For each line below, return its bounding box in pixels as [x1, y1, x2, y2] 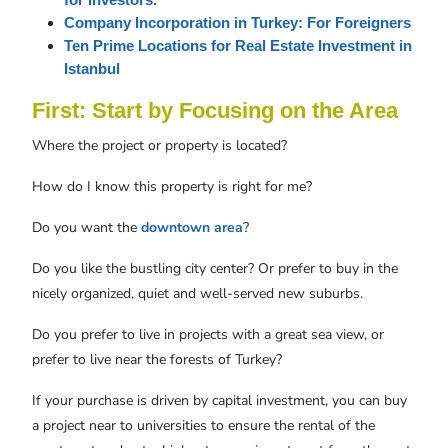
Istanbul [64, 61, 120, 77]
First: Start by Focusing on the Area [32, 98, 398, 123]
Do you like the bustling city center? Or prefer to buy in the [32, 259, 398, 278]
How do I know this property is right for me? [32, 177, 312, 196]
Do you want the [32, 218, 141, 237]
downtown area [141, 218, 243, 237]
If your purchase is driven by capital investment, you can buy [32, 391, 407, 410]
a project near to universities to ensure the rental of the [32, 416, 375, 435]
